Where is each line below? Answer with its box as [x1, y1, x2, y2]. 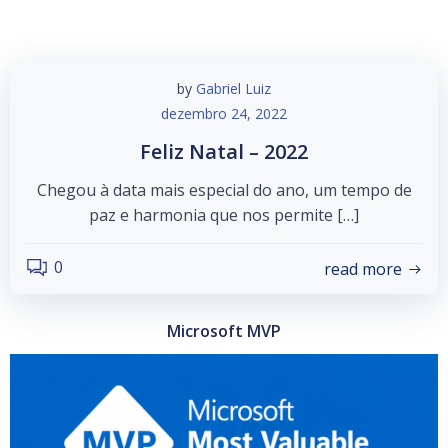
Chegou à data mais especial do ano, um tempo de [36, 179, 412, 201]
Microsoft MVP [167, 320, 281, 342]
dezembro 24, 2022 [161, 104, 287, 123]
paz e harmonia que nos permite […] [89, 204, 359, 226]
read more [324, 257, 402, 280]
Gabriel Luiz [196, 79, 271, 98]
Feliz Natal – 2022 [140, 138, 308, 165]
